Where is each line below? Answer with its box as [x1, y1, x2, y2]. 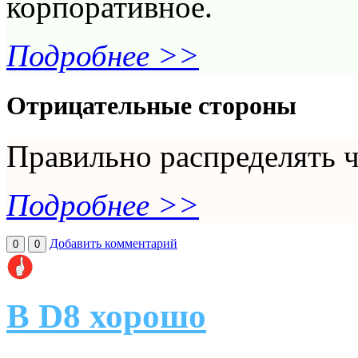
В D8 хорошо [6, 296, 206, 335]
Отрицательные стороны [6, 90, 296, 120]
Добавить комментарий [50, 237, 177, 250]
